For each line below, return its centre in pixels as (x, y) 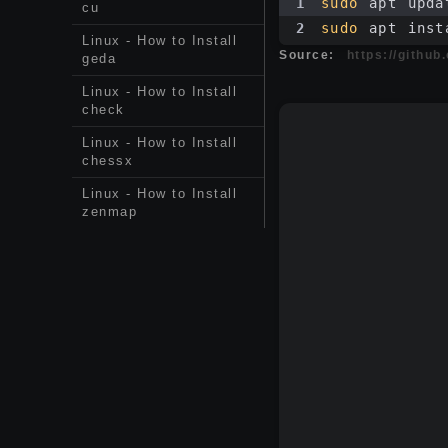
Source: (307, 55)
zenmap (109, 211)
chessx (107, 160)
